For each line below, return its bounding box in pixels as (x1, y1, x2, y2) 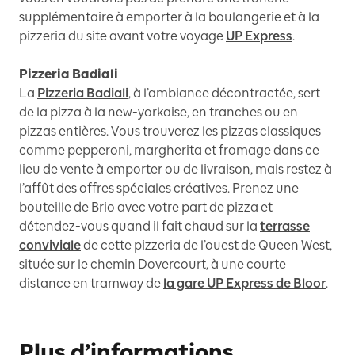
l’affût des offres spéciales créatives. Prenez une (19, 181, 299, 197)
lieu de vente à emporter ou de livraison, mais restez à (19, 162, 332, 177)
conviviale (19, 238, 81, 254)
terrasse (260, 219, 310, 235)
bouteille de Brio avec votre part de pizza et (19, 200, 273, 216)
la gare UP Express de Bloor (163, 276, 326, 292)
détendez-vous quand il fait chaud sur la (19, 219, 258, 235)
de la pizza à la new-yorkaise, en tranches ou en (19, 105, 298, 120)
